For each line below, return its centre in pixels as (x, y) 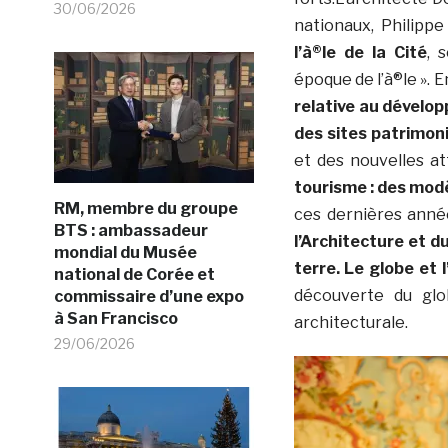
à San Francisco (115, 318)
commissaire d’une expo (148, 296)
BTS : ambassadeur (130, 230)
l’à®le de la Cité (360, 53)
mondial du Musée (125, 252)
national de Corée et (134, 274)
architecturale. (350, 323)
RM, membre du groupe (145, 208)
